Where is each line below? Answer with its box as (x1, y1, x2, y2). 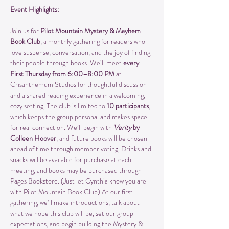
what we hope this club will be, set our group (10, 208, 135, 218)
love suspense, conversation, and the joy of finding (10, 47, 152, 57)
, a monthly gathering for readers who (40, 36, 147, 47)
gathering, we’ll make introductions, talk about (10, 197, 141, 208)
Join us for (10, 25, 40, 36)
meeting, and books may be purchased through (10, 165, 143, 175)
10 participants (107, 100, 149, 111)
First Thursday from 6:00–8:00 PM (10, 68, 114, 79)
